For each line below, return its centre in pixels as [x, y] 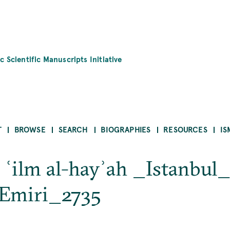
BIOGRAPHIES [126, 129]
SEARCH [73, 129]
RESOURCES [185, 129]
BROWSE [30, 129]
